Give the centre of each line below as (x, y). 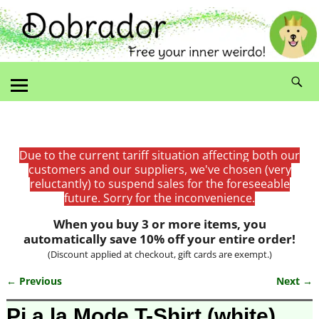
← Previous (34, 281)
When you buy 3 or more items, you (159, 224)
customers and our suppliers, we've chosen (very (159, 169)
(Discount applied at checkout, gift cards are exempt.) (159, 254)
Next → (295, 281)
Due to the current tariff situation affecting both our (159, 155)
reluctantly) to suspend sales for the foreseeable (159, 183)
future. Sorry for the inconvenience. (159, 198)
